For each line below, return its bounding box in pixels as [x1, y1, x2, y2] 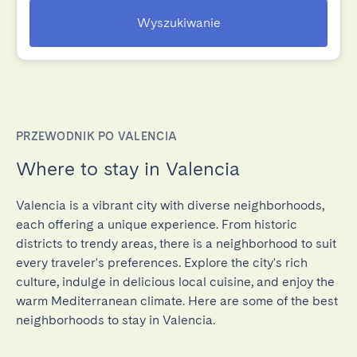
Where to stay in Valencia [16, 157, 240, 180]
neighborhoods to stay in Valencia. [16, 312, 215, 328]
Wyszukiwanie [136, 15, 221, 30]
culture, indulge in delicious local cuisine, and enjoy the [16, 274, 335, 289]
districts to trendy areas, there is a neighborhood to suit [16, 236, 336, 251]
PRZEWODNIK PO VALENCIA [16, 130, 178, 143]
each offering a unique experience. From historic [16, 217, 297, 232]
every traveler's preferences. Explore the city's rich [16, 255, 308, 270]
